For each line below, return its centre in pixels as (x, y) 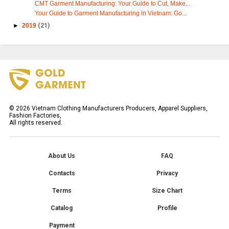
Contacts (62, 174)
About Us (62, 156)
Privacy (167, 174)
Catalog (62, 208)
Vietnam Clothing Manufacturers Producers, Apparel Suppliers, (119, 109)
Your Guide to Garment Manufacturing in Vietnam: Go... (111, 13)
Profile (167, 208)
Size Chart (167, 191)
